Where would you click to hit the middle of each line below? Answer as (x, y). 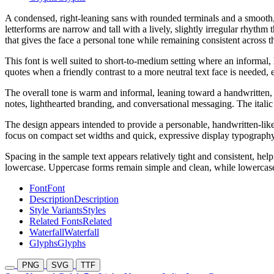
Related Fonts (56, 221)
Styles (94, 210)
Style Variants (56, 210)
